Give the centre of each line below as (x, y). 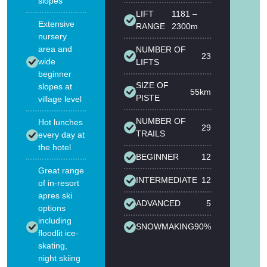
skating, (53, 246)
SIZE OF (152, 86)
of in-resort (59, 183)
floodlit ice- (58, 233)
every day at (61, 135)
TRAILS (150, 134)
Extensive (56, 24)
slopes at (55, 87)
